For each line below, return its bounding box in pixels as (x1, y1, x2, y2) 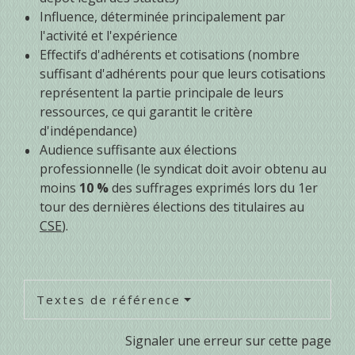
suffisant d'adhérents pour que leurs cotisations (40, 65, 326, 83)
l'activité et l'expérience (40, 27, 177, 45)
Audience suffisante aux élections (40, 141, 237, 159)
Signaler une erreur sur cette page (125, 332, 331, 350)
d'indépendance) (40, 122, 137, 140)
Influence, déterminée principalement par (40, 8, 285, 26)
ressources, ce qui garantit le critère (40, 103, 253, 121)
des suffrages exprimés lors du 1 (109, 179, 305, 197)
